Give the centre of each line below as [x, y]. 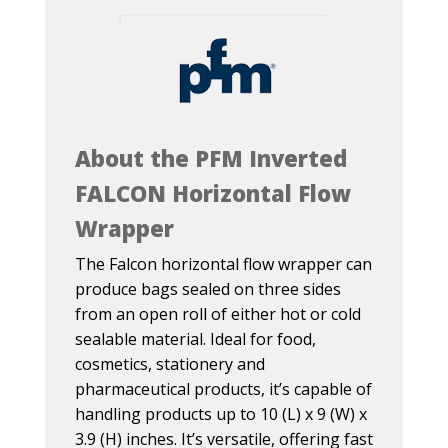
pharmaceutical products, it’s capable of [223, 389]
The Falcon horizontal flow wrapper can [223, 264]
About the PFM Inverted [210, 158]
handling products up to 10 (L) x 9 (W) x [220, 414]
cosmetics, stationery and [169, 364]
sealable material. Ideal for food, [195, 339]
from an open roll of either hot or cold [217, 314]
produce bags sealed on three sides [207, 289]
